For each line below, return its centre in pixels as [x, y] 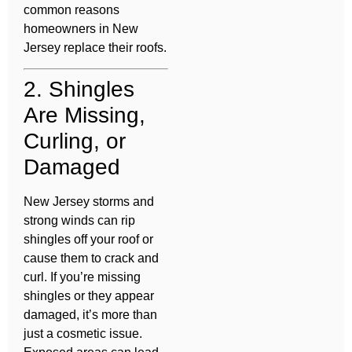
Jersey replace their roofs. [95, 48]
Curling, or [75, 141]
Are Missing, [84, 115]
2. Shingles [79, 90]
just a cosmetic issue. [83, 334]
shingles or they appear [89, 296]
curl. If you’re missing [82, 277]
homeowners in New [81, 29]
